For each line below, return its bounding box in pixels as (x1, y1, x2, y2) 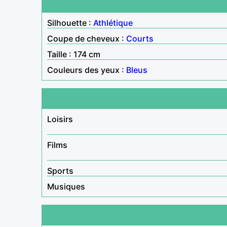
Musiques (47, 181, 85, 192)
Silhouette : (47, 17, 93, 28)
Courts (126, 33, 154, 44)
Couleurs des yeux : (47, 64, 126, 75)
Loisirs (47, 113, 73, 124)
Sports (47, 165, 73, 176)
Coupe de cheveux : (47, 33, 126, 44)
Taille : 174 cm (47, 49, 100, 59)
